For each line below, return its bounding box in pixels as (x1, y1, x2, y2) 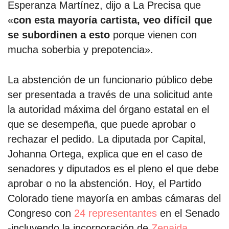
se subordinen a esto (8, 29, 110, 41)
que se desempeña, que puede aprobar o (8, 118, 196, 130)
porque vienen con (110, 29, 197, 41)
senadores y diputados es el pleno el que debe (8, 163, 219, 174)
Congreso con (8, 207, 74, 219)
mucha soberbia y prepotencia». (8, 44, 153, 56)
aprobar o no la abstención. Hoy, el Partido (8, 177, 201, 189)
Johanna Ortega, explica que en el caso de (8, 148, 202, 159)
